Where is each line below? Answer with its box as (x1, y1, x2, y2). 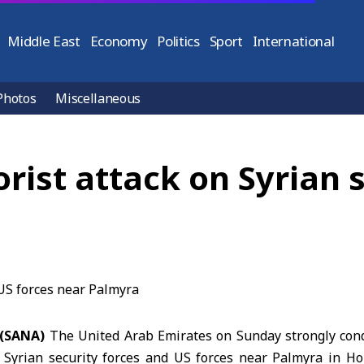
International (252, 32, 335, 50)
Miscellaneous (55, 89, 141, 107)
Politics (157, 32, 200, 50)
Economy (89, 32, 148, 50)
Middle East (7, 32, 80, 50)
